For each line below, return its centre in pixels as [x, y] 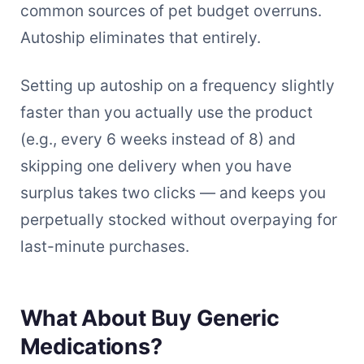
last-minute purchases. [104, 247]
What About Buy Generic [149, 318]
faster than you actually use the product [166, 113]
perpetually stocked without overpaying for [178, 220]
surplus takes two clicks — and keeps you [173, 193]
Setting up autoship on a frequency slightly [177, 86]
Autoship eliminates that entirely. [140, 37]
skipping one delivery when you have [156, 166]
